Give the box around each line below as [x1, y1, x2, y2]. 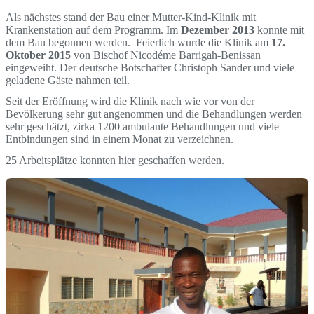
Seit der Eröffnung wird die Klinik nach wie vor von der [6, 95, 254, 108]
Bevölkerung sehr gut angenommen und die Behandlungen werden [6, 108, 302, 121]
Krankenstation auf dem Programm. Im [6, 24, 181, 36]
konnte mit [254, 24, 304, 36]
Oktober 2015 [6, 49, 71, 62]
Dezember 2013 [181, 24, 254, 36]
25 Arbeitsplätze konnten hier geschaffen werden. [6, 154, 224, 167]
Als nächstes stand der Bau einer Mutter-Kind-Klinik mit [6, 11, 256, 24]
